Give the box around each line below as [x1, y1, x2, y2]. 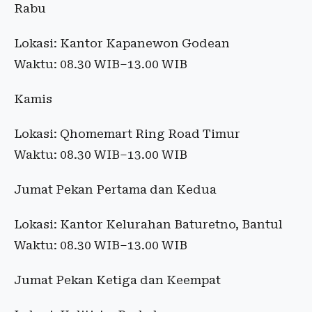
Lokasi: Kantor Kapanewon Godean [14, 36, 230, 50]
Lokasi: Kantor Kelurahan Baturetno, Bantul [14, 217, 283, 231]
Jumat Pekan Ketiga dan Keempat [14, 273, 221, 287]
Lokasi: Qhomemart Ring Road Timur [14, 127, 240, 141]
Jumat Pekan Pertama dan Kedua [14, 182, 217, 196]
